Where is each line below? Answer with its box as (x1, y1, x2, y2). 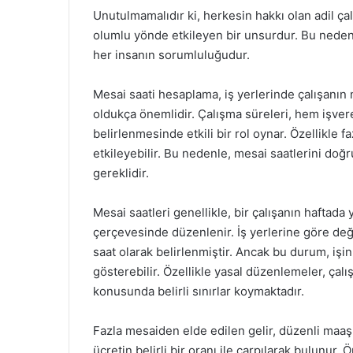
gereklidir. (93, 165, 149, 180)
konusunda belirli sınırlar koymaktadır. (93, 284, 304, 299)
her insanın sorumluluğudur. (93, 47, 250, 62)
